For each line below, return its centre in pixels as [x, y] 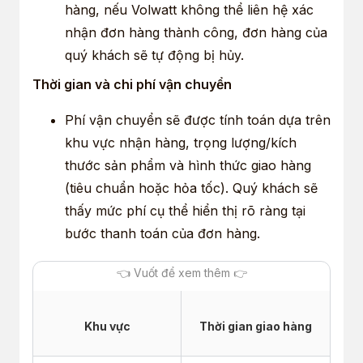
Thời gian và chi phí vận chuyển [132, 84]
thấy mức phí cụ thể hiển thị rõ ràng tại [185, 210]
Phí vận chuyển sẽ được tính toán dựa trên [198, 120]
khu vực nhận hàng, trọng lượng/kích [181, 142]
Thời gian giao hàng [256, 326]
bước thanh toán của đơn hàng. [162, 233]
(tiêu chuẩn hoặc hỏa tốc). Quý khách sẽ [191, 188]
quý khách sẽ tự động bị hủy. [154, 55]
